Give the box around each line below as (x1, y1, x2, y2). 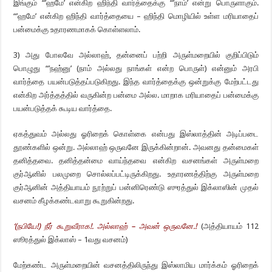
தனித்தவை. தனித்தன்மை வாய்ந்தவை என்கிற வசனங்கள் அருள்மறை (13, 156, 259, 165)
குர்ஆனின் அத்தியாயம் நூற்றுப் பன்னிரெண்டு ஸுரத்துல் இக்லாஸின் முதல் (13, 183, 259, 192)
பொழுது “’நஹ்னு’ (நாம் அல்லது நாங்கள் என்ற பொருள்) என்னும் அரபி (13, 64, 259, 73)
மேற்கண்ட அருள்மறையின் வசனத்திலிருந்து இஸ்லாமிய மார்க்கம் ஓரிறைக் (13, 260, 259, 270)
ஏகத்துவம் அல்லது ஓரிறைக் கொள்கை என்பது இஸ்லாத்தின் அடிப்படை (13, 129, 259, 138)
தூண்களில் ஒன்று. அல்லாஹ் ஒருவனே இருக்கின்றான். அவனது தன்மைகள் (13, 143, 259, 152)
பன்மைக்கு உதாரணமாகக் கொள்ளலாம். (13, 25, 141, 34)
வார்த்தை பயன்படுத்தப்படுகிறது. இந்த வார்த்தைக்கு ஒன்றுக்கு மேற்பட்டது (13, 77, 259, 86)
